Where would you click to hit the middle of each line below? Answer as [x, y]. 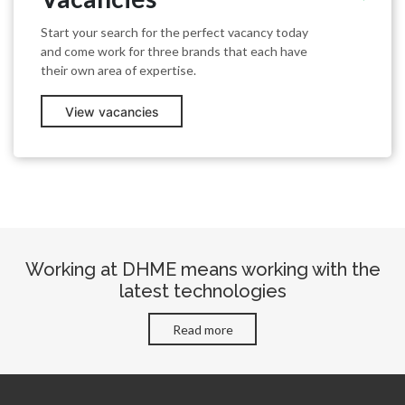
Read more [202, 329]
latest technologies [202, 291]
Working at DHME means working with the [202, 269]
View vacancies [112, 111]
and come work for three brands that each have [174, 51]
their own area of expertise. [118, 70]
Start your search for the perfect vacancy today [174, 32]
